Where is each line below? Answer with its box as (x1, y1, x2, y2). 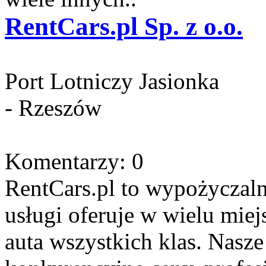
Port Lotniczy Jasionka (5, 68, 219, 94)
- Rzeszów (5, 94, 102, 121)
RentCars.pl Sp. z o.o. (5, 12, 243, 40)
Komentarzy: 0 (5, 148, 144, 174)
